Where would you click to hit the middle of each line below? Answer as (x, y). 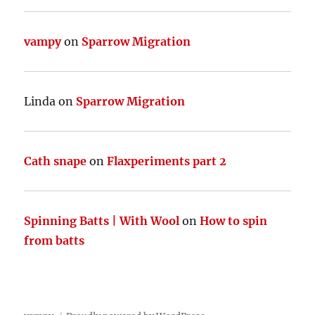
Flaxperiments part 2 (167, 161)
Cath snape (56, 161)
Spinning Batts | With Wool (102, 220)
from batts (54, 240)
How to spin (234, 220)
